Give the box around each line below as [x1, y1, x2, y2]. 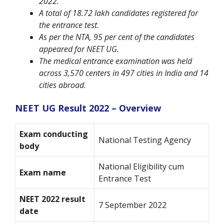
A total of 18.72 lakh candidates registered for [39, 7, 198, 19]
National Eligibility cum [98, 161, 184, 172]
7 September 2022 [98, 199, 166, 211]
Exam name [19, 167, 66, 178]
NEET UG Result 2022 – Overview [15, 102, 161, 114]
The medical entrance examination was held [39, 55, 192, 67]
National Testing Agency [98, 134, 191, 146]
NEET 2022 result [19, 193, 85, 205]
